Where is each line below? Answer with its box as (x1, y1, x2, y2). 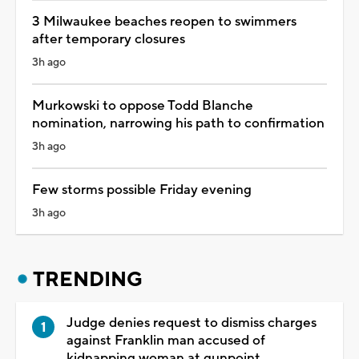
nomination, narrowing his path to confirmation (32, 114, 325, 132)
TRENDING (33, 266, 143, 292)
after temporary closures (32, 30, 185, 48)
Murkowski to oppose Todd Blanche (32, 96, 253, 115)
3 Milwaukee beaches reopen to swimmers (32, 12, 296, 30)
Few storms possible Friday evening (32, 180, 252, 199)
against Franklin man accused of (67, 331, 265, 349)
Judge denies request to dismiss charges (67, 313, 317, 332)
